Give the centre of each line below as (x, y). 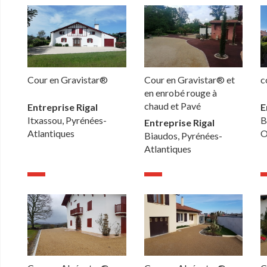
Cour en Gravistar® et (189, 79)
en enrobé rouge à (180, 92)
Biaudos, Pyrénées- (183, 135)
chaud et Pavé (172, 105)
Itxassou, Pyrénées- (67, 120)
